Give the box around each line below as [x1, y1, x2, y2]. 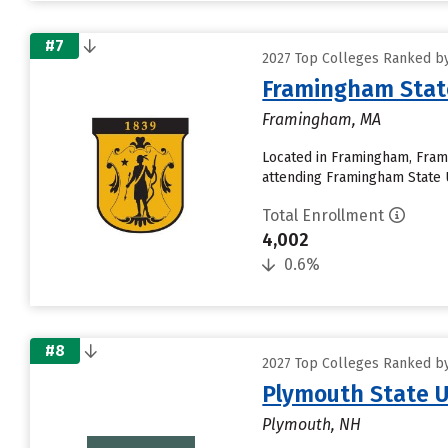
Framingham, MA [262, 110, 382, 129]
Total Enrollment [262, 206, 385, 225]
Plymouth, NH [262, 415, 362, 434]
